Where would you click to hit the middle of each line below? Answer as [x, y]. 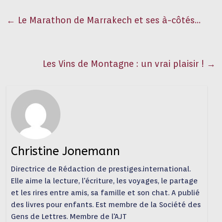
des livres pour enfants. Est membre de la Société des [106, 205]
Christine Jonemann [65, 151]
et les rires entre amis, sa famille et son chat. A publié [105, 193]
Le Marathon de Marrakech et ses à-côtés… [108, 20]
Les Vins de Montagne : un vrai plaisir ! [124, 64]
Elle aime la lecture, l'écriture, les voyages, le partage [104, 181]
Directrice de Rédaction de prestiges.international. [101, 169]
